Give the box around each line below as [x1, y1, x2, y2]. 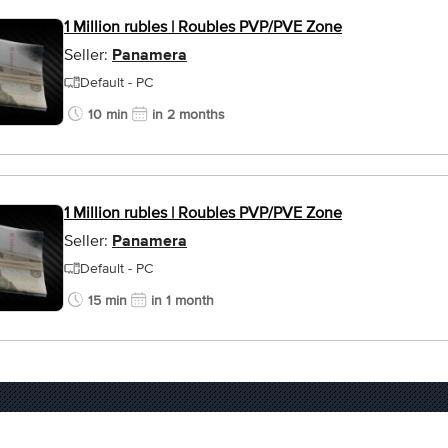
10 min [88, 106, 128, 123]
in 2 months [152, 106, 225, 123]
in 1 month [151, 292, 214, 309]
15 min [88, 292, 127, 309]
